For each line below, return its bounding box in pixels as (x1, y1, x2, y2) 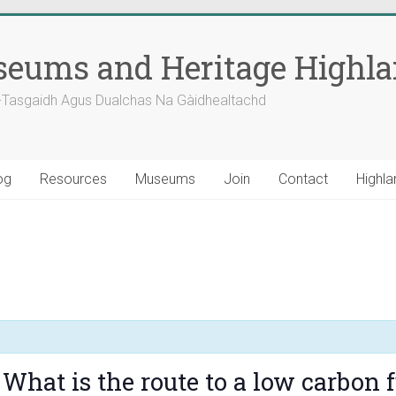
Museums (135, 171, 195, 187)
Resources (40, 171, 107, 187)
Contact (278, 171, 328, 187)
